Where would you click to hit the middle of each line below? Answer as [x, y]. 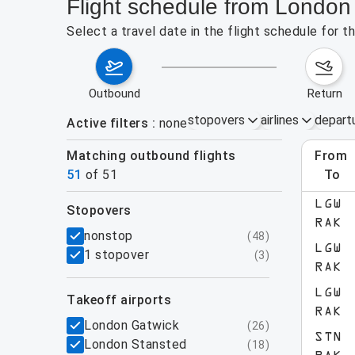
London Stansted [136, 344]
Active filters [107, 123]
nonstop [109, 236]
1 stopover [116, 255]
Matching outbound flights [157, 156]
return [328, 94]
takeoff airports [123, 300]
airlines [279, 120]
